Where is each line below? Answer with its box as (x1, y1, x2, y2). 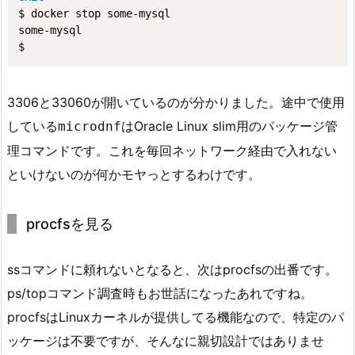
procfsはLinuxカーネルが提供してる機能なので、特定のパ (7, 308, 344, 325)
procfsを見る (26, 215, 113, 232)
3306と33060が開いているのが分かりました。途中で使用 (7, 94, 345, 110)
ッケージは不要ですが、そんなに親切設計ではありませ (7, 332, 324, 349)
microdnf (58, 118, 121, 134)
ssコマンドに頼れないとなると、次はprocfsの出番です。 (7, 261, 338, 277)
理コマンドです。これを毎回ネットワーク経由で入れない (7, 142, 337, 158)
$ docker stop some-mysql (18, 6, 170, 20)
